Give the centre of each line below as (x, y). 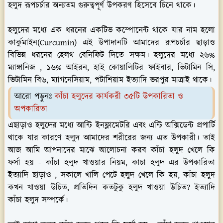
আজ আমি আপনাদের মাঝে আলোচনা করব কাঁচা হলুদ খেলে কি (111, 150)
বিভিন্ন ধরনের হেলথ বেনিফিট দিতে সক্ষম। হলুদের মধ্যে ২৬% (111, 55)
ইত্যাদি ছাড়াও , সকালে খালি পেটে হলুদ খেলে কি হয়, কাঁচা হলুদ (111, 175)
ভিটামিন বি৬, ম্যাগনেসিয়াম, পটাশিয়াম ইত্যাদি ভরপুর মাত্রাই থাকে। (110, 80)
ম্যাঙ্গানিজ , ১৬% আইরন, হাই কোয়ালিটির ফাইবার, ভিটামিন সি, (111, 67)
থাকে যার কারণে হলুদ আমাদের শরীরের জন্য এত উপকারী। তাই (111, 138)
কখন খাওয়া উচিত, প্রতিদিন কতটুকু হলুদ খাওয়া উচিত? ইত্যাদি (111, 187)
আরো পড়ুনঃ (35, 96)
